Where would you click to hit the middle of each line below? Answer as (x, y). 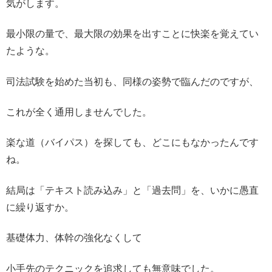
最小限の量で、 (40, 34)
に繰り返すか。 (40, 207)
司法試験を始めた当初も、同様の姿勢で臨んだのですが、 (132, 81)
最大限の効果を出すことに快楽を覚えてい (166, 34)
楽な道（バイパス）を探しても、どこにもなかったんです (132, 143)
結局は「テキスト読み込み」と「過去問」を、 (108, 190)
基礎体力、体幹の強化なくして (74, 238)
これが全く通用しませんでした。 (79, 112)
